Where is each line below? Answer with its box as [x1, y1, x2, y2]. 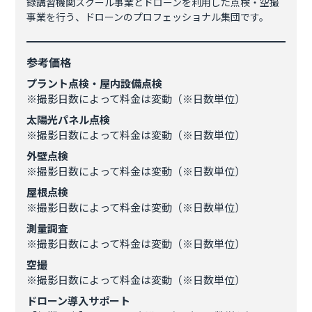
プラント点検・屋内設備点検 [26, 76, 163, 91]
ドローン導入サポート [26, 293, 131, 308]
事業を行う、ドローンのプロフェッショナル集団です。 [26, 10, 270, 24]
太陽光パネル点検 [26, 112, 111, 127]
